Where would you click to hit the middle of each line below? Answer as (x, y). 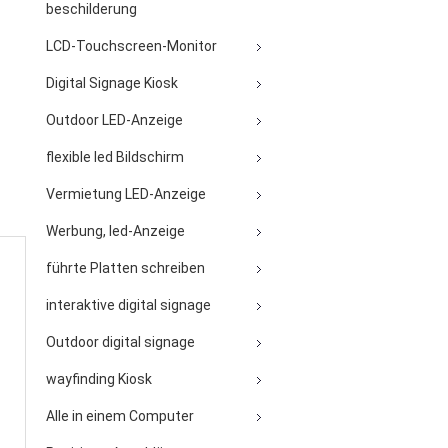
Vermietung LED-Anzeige (126, 194)
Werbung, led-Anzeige (115, 231)
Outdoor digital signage (120, 342)
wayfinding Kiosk (99, 379)
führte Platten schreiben (125, 268)
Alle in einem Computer (120, 416)
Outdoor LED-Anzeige (114, 120)
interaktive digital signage (128, 305)
